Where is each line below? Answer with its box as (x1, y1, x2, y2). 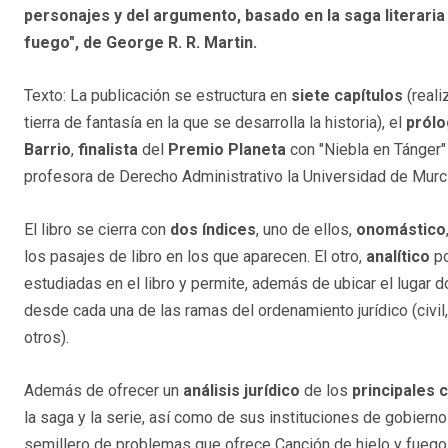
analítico (366, 247, 430, 267)
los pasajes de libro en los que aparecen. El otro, (24, 247, 366, 267)
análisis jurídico (183, 381, 300, 401)
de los (300, 381, 352, 401)
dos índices (170, 220, 256, 240)
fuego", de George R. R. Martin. (24, 33, 257, 53)
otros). (24, 328, 69, 348)
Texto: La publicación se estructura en (24, 86, 291, 106)
